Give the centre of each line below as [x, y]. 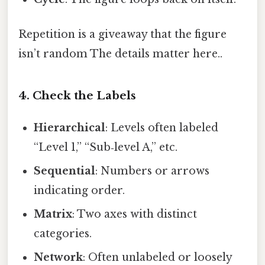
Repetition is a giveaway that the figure [122, 34]
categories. [63, 233]
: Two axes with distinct [135, 214]
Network [59, 257]
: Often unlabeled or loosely [158, 257]
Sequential [65, 171]
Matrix [53, 214]
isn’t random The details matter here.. [120, 54]
